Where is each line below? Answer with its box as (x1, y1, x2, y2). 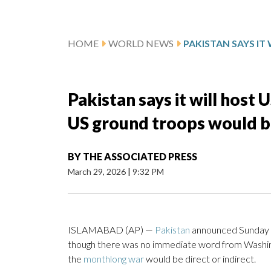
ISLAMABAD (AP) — (68, 224, 155, 236)
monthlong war (83, 253, 144, 265)
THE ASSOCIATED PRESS (83, 151, 197, 163)
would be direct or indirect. (144, 253, 256, 265)
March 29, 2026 (68, 166, 128, 177)
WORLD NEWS (108, 38, 174, 50)
